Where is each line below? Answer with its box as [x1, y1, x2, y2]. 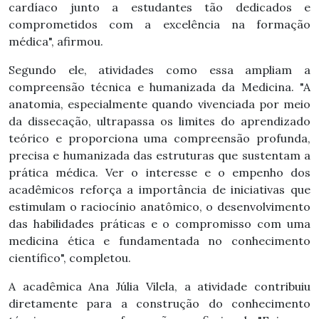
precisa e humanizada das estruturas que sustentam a [9, 147, 310, 162]
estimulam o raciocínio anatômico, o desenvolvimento [9, 199, 310, 214]
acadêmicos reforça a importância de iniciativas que [9, 182, 310, 197]
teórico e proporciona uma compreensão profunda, [9, 130, 310, 145]
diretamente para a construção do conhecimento [9, 296, 310, 310]
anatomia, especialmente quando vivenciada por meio [9, 96, 310, 111]
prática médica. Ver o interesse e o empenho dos [9, 164, 310, 179]
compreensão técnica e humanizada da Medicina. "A [9, 79, 310, 94]
